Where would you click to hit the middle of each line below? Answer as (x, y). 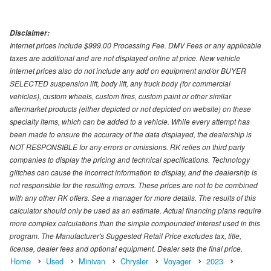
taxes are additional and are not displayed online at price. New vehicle (125, 57)
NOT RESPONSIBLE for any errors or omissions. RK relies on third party (127, 146)
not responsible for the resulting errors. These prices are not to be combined (134, 184)
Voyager (177, 261)
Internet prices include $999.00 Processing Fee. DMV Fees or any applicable (135, 45)
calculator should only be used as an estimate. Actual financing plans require (135, 210)
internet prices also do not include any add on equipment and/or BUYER (128, 70)
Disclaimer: (30, 33)
